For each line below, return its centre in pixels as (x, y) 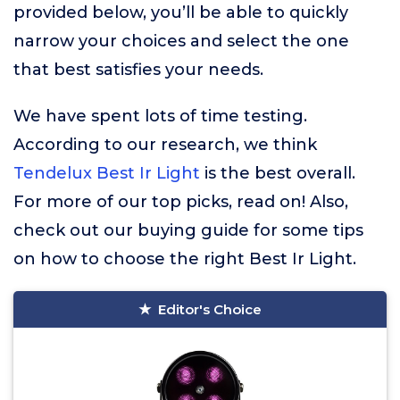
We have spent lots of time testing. (160, 116)
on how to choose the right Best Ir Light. (185, 259)
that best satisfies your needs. (138, 70)
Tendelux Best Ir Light (107, 173)
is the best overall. (278, 173)
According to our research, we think (165, 145)
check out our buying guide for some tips (188, 230)
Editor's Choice (210, 309)
